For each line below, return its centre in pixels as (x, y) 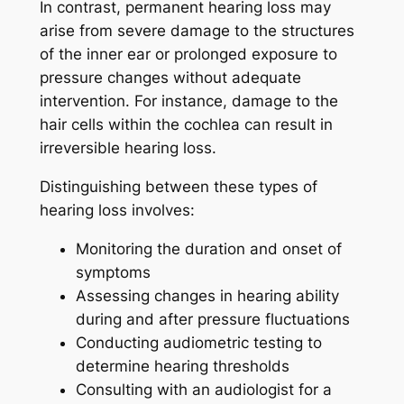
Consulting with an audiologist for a (203, 389)
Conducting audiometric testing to (198, 342)
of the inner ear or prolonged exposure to (188, 54)
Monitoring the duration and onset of (208, 248)
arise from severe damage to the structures (197, 30)
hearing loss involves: (117, 210)
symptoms (113, 272)
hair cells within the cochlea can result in (186, 124)
